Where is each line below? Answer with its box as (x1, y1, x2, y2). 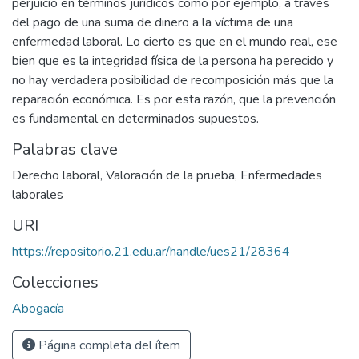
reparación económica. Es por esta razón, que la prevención (12, 91, 336, 109)
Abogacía (12, 300, 64, 318)
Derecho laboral (12, 167, 100, 185)
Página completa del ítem (35, 337, 180, 355)
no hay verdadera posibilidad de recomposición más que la (12, 71, 333, 90)
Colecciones (12, 272, 99, 294)
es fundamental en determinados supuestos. (12, 110, 259, 128)
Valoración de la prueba (106, 167, 235, 185)
